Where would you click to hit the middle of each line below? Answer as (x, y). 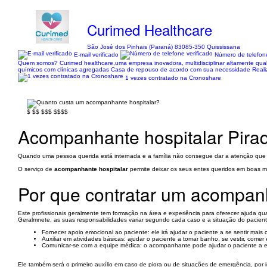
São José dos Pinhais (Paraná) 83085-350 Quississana (164, 47)
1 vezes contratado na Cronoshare (173, 77)
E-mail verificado (96, 54)
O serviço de (36, 169)
